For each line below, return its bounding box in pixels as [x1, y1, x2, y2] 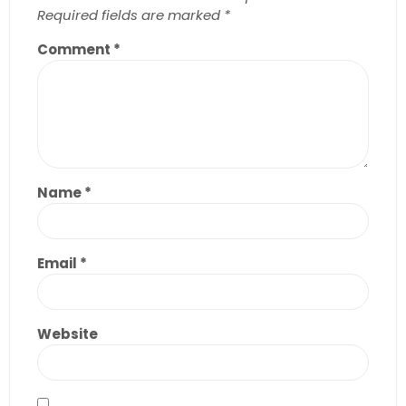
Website [37, 324, 98, 344]
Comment [37, 40, 113, 60]
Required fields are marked [37, 5, 224, 25]
